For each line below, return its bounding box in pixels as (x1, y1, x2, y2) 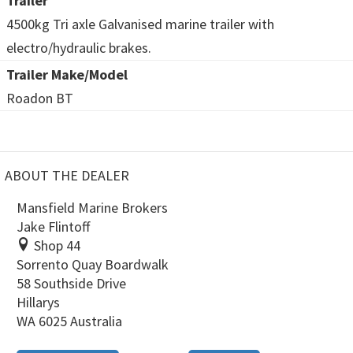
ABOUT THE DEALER (5, 165, 129, 184)
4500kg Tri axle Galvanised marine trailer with (6, 14, 274, 33)
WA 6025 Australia (17, 311, 122, 330)
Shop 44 (31, 236, 80, 255)
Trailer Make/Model (6, 65, 128, 84)
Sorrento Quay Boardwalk (17, 255, 169, 273)
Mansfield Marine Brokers (17, 198, 168, 217)
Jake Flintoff (17, 217, 90, 236)
